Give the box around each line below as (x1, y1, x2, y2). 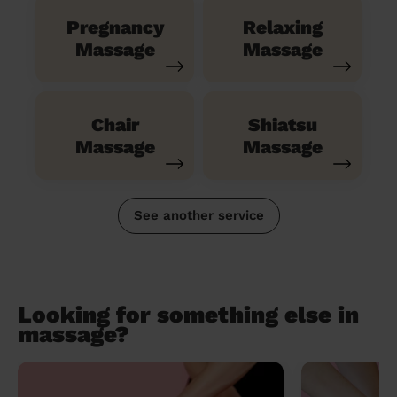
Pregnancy (66, 15, 164, 38)
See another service (133, 206, 264, 223)
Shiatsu (247, 113, 317, 136)
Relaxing (242, 15, 323, 38)
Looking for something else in (18, 300, 359, 328)
